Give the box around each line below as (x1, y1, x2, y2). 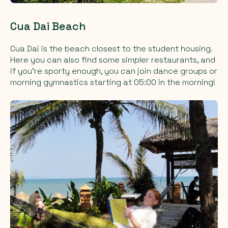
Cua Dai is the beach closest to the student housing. (10, 43, 212, 54)
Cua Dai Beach (10, 19, 86, 33)
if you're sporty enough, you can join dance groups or (10, 65, 217, 76)
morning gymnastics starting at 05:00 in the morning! (10, 76, 215, 88)
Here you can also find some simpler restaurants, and (10, 54, 215, 65)
